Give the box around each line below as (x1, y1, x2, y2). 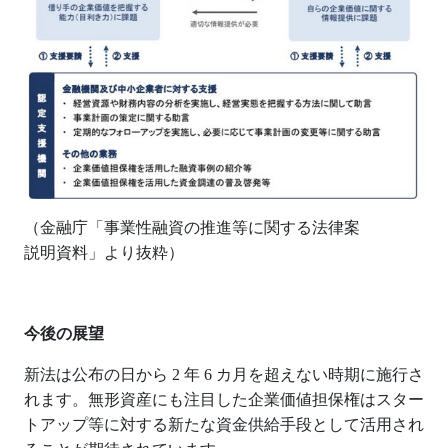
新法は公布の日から (24, 366, 168, 384)
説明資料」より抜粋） (24, 244, 184, 262)
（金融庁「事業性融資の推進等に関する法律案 (24, 219, 360, 237)
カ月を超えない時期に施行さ (216, 366, 424, 384)
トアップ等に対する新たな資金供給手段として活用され (24, 416, 424, 434)
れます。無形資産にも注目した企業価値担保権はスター (24, 391, 424, 409)
